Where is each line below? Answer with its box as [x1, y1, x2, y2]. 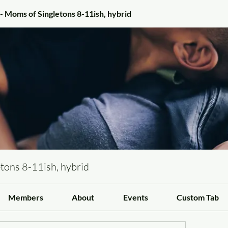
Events [123, 192, 148, 202]
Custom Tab [177, 192, 219, 202]
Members [8, 192, 43, 202]
